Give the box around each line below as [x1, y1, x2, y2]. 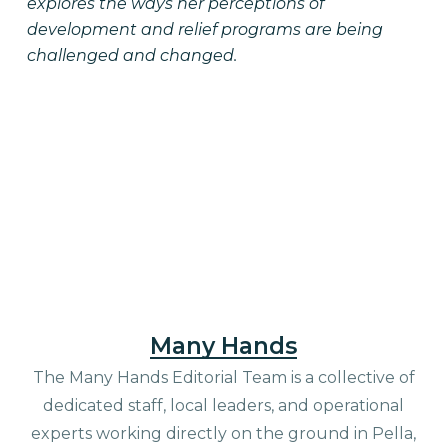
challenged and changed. [26, 46, 237, 65]
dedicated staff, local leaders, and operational [43, 396, 405, 415]
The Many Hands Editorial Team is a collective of [32, 368, 415, 387]
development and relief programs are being [26, 20, 383, 39]
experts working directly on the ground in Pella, [31, 424, 417, 443]
